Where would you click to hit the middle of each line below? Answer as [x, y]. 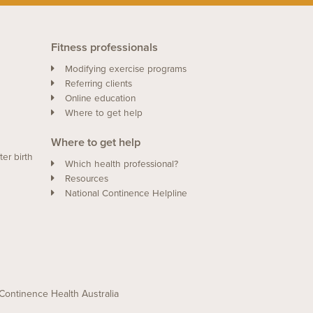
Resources [87, 179]
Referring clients [99, 83]
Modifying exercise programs [126, 69]
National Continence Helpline [126, 193]
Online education [100, 98]
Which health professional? [122, 164]
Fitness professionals [104, 47]
